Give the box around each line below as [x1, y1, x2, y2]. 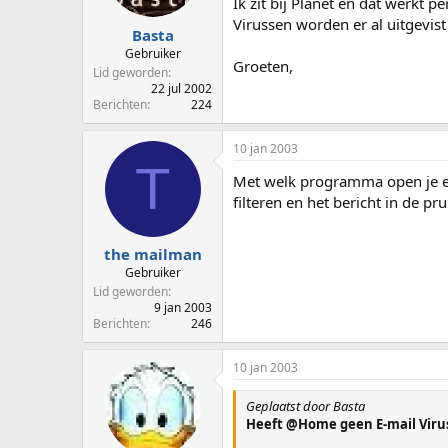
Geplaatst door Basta [246, 397, 365, 416]
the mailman [103, 244, 202, 265]
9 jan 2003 [154, 299, 212, 317]
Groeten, [233, 56, 293, 77]
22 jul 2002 [151, 79, 212, 97]
